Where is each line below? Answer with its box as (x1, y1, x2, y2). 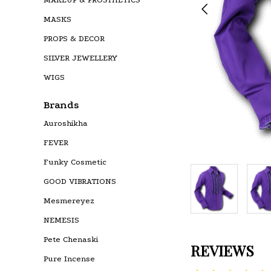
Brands (44, 99, 79, 111)
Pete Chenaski (44, 235, 98, 244)
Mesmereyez (44, 196, 94, 205)
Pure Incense (44, 254, 95, 263)
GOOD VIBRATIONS (44, 177, 116, 186)
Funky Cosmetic (44, 157, 106, 166)
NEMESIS (44, 215, 79, 224)
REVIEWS (191, 240, 254, 260)
